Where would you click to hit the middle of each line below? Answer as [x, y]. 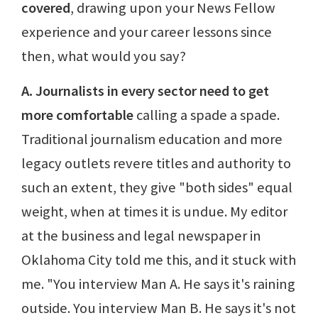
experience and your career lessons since [147, 32]
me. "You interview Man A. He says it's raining [158, 284]
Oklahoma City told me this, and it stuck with [159, 259]
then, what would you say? [104, 56]
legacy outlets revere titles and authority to [156, 163]
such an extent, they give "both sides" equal [157, 187]
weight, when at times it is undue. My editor [154, 211]
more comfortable [77, 115]
